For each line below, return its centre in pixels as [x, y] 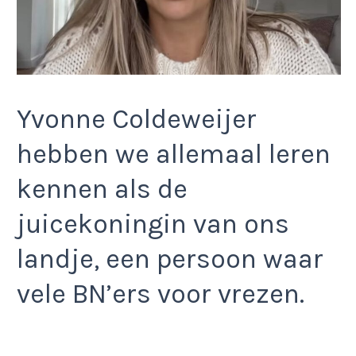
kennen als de [102, 189]
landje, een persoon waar [170, 259]
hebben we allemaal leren [174, 154]
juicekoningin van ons [153, 224]
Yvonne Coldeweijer [137, 119]
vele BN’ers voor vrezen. [161, 294]
